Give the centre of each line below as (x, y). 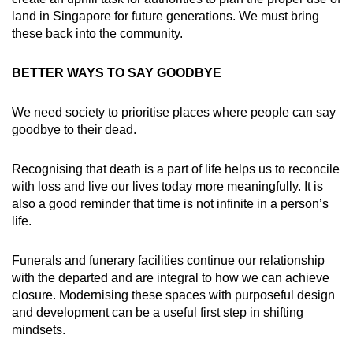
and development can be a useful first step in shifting (158, 313)
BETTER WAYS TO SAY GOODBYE (117, 73)
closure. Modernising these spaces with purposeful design (173, 295)
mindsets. (39, 330)
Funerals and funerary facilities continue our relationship (168, 261)
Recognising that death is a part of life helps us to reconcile (176, 169)
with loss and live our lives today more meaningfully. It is (167, 187)
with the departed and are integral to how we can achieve (171, 278)
